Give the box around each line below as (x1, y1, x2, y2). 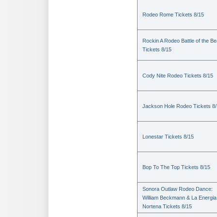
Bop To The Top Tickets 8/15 (142, 164, 210, 170)
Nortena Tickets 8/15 (142, 203, 192, 209)
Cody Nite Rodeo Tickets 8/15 (142, 73, 213, 78)
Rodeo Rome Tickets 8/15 (142, 12, 204, 17)
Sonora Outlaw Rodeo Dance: (142, 186, 213, 192)
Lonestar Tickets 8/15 (142, 134, 194, 139)
